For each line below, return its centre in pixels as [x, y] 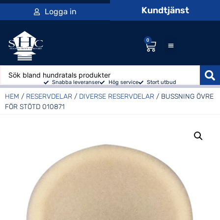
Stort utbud [162, 82]
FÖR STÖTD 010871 [35, 107]
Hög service [123, 82]
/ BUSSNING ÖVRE [184, 96]
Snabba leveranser [76, 82]
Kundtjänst [165, 10]
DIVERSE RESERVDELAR [117, 96]
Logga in [60, 12]
